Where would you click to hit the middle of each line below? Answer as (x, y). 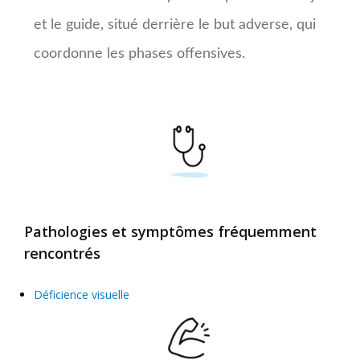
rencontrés (62, 253)
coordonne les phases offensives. (139, 53)
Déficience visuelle (82, 294)
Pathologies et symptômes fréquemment (170, 231)
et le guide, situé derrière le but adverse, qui (175, 25)
